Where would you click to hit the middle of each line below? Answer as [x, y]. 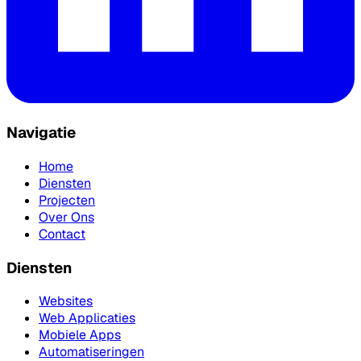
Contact [62, 234]
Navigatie [41, 133]
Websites [66, 301]
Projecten [67, 200]
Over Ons [66, 217]
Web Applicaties [87, 318]
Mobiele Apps [80, 335]
